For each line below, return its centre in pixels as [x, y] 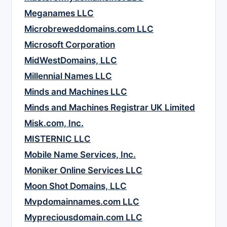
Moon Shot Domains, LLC [75, 186]
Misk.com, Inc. [54, 123]
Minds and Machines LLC [76, 92]
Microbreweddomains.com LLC [89, 29]
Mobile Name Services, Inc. [80, 155]
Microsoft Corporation [70, 45]
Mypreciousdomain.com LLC [83, 218]
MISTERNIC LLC [58, 139]
